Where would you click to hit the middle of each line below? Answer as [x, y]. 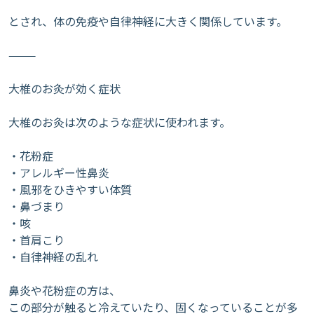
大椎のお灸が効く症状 [64, 88]
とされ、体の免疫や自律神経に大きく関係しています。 [148, 21]
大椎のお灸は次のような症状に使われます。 [120, 122]
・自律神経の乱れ [53, 257]
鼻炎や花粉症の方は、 [64, 290]
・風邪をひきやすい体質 [70, 189]
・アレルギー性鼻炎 [59, 172]
